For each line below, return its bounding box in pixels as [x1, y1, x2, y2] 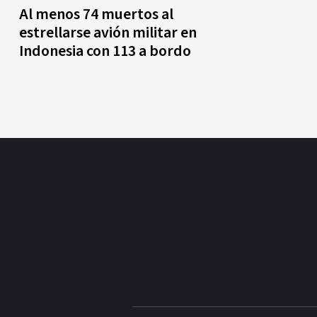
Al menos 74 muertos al [19, 3, 173, 25]
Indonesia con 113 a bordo [19, 40, 191, 62]
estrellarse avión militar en [19, 21, 197, 44]
